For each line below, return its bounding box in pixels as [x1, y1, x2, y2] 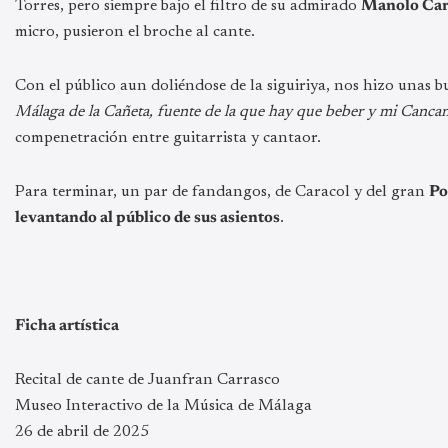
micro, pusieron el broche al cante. [15, 23, 255, 40]
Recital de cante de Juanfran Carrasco [15, 371, 280, 388]
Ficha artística [15, 317, 119, 334]
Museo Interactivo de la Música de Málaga [15, 397, 312, 414]
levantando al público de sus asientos [15, 209, 280, 226]
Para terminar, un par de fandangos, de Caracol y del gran [15, 183, 429, 200]
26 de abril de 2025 [15, 423, 149, 440]
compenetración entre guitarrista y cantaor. [15, 129, 321, 146]
